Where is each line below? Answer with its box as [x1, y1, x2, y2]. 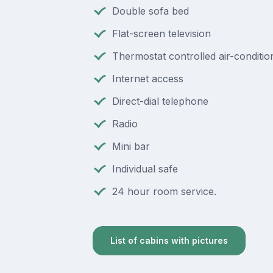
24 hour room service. [112, 185, 216, 198]
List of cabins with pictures [110, 235, 228, 246]
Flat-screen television [112, 27, 211, 40]
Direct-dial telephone [112, 95, 208, 108]
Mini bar [112, 140, 150, 153]
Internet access [112, 73, 183, 85]
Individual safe [112, 163, 178, 175]
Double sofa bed [112, 5, 189, 18]
